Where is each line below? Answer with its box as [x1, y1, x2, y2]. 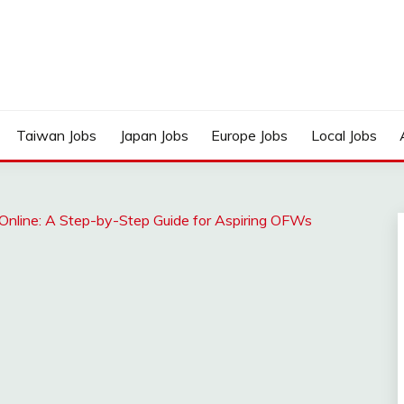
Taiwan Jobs [16, 126, 97, 144]
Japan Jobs [119, 126, 188, 144]
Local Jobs [310, 126, 377, 144]
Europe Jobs [211, 126, 289, 144]
